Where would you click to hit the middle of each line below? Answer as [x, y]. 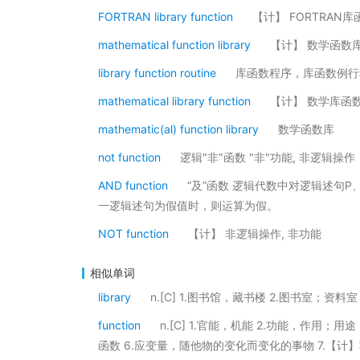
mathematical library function [174, 101]
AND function [133, 185]
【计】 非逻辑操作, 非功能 [255, 233]
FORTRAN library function [166, 16]
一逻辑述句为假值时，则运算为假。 [188, 205]
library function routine [157, 73]
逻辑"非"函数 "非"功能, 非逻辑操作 [268, 157]
